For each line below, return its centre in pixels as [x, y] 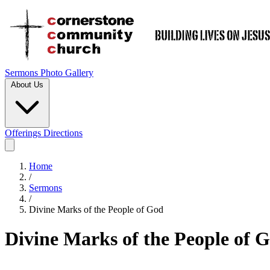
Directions [63, 133]
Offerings [24, 133]
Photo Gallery [67, 73]
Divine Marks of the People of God [96, 209]
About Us [27, 85]
